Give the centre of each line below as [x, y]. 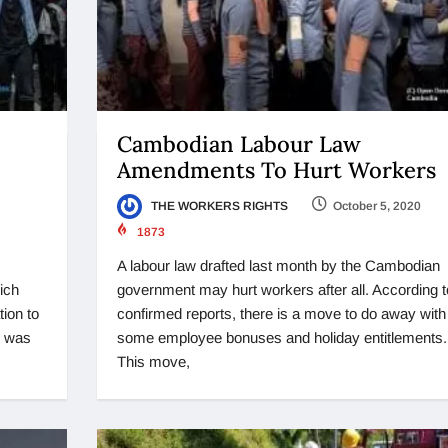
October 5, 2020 [376, 205]
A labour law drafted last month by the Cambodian [278, 265]
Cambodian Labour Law [238, 143]
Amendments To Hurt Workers [276, 169]
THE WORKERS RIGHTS [217, 205]
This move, [153, 361]
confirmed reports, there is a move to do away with [281, 313]
